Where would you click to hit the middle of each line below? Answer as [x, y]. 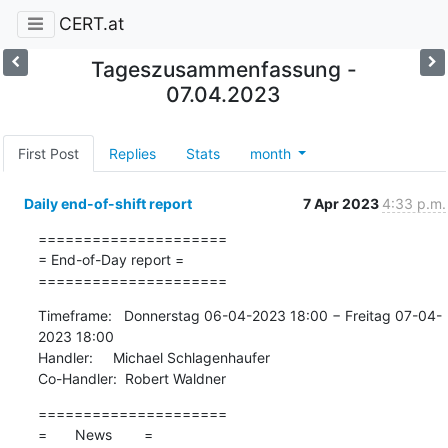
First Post [48, 153]
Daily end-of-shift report [107, 203]
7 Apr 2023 [342, 203]
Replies [132, 153]
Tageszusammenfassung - [223, 69]
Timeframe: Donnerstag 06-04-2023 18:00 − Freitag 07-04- [239, 315]
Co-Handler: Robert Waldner [131, 378]
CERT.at [91, 24]
